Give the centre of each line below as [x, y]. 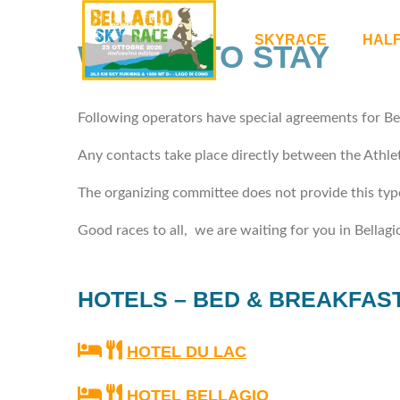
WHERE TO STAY [204, 57]
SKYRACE [291, 40]
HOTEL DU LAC [187, 352]
